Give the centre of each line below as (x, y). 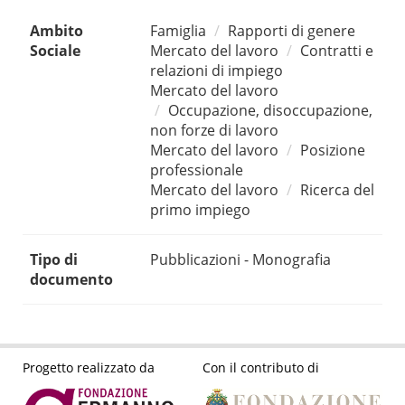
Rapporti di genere (292, 31)
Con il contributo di (261, 367)
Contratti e (337, 51)
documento (71, 280)
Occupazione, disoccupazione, (270, 111)
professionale (197, 170)
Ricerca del (337, 190)
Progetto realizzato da (89, 367)
